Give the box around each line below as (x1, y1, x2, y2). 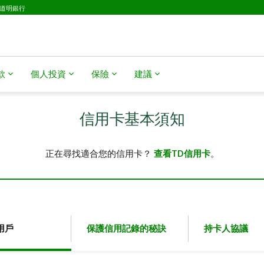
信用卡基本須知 (79, 112, 185, 127)
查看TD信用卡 (153, 150, 210, 159)
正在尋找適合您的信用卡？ (45, 150, 154, 159)
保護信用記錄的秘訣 (87, 224, 166, 233)
